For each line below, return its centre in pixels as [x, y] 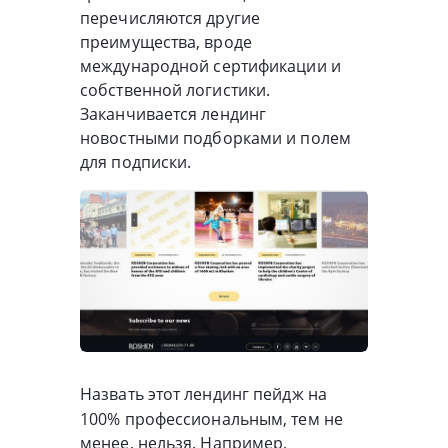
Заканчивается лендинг [173, 113]
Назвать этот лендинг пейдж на [203, 394]
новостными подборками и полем [215, 137]
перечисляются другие [170, 17]
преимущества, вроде [166, 41]
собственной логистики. [175, 89]
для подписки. [136, 161]
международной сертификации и [210, 65]
